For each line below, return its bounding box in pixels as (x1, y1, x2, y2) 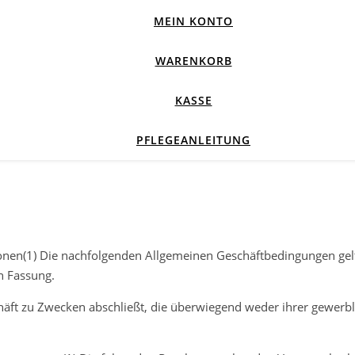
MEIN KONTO (154, 13, 233, 29)
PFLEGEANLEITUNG (136, 132, 250, 147)
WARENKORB (155, 53, 232, 68)
